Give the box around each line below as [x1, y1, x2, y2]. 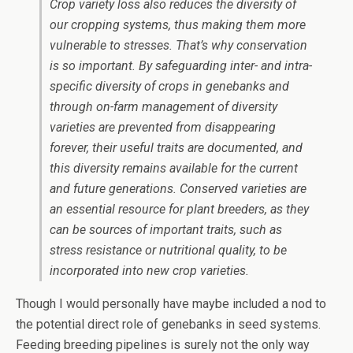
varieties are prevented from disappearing [50, 120, 276, 136]
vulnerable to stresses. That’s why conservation [50, 38, 307, 54]
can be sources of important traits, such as [50, 222, 282, 238]
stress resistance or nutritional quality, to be [50, 243, 287, 258]
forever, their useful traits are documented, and [50, 140, 303, 156]
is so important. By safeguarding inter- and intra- [50, 58, 312, 74]
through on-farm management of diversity [50, 99, 277, 115]
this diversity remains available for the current [50, 161, 298, 176]
